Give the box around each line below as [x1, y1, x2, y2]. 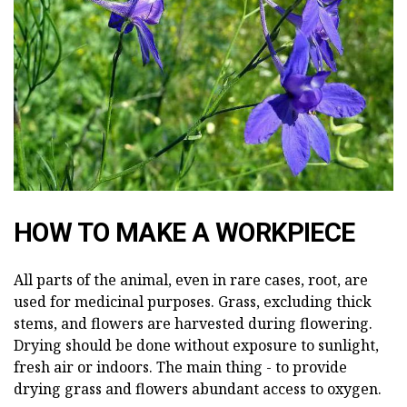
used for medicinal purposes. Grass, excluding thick [14, 292, 372, 313]
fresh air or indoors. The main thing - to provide [14, 357, 347, 378]
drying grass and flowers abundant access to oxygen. [14, 379, 382, 400]
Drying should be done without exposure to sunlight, [14, 335, 379, 356]
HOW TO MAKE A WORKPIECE [14, 217, 355, 249]
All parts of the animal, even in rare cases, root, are [14, 270, 368, 291]
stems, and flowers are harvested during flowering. [14, 313, 372, 334]
